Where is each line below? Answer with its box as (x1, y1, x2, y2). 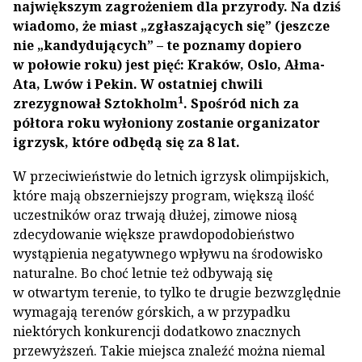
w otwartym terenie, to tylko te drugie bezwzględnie (13, 284, 341, 301)
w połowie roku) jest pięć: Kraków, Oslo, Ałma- (13, 56, 325, 74)
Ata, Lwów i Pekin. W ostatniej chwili (13, 75, 263, 93)
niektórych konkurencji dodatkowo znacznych (13, 322, 301, 340)
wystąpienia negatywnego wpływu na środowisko (13, 245, 322, 263)
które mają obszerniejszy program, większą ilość (13, 187, 314, 204)
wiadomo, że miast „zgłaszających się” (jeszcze (13, 17, 330, 35)
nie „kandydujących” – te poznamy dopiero (13, 36, 301, 54)
